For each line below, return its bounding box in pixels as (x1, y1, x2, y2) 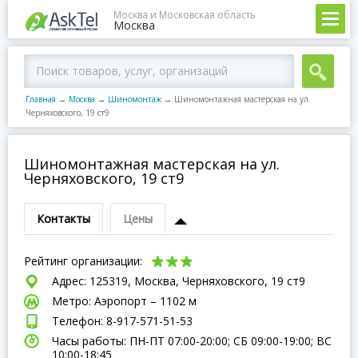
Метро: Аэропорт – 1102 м (52, 293, 197, 308)
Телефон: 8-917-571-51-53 (52, 313, 193, 328)
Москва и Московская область (113, 8, 256, 22)
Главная (26, 93, 56, 105)
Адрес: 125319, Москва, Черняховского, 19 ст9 (52, 273, 305, 288)
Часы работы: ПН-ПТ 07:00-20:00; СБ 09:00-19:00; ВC (52, 333, 332, 348)
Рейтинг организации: (24, 253, 145, 268)
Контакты (37, 211, 90, 226)
